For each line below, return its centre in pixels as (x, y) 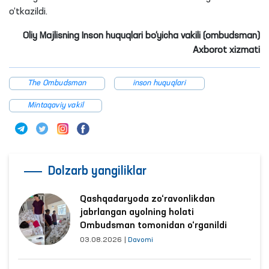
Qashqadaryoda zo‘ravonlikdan (147, 200)
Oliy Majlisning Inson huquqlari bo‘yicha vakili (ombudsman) (141, 36)
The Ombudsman (57, 83)
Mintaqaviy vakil (56, 106)
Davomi (141, 240)
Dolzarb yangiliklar (97, 172)
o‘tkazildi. (28, 12)
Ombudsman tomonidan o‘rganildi (153, 226)
